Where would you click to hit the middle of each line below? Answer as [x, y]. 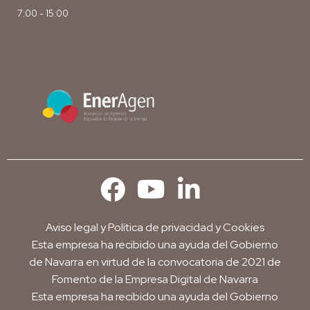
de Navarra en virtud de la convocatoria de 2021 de [155, 262]
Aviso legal [72, 227]
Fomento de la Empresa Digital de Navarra [155, 279]
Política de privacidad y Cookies [186, 227]
